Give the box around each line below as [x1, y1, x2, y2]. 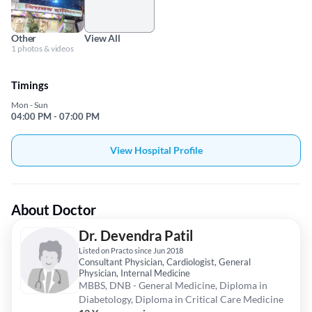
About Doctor [11, 201, 96, 219]
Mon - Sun [11, 100, 48, 111]
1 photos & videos [11, 43, 74, 54]
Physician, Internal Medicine [79, 267, 190, 279]
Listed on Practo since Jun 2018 [79, 246, 183, 256]
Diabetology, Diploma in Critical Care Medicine [79, 293, 283, 306]
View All [84, 32, 120, 45]
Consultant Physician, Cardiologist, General [79, 256, 251, 268]
